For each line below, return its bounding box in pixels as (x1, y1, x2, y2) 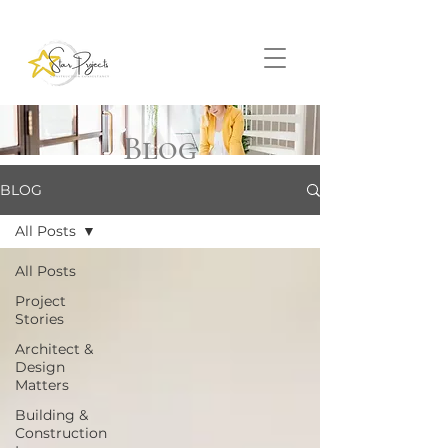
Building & (15, 406, 88, 424)
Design (15, 358, 65, 376)
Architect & (15, 340, 93, 358)
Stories (15, 310, 64, 328)
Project (15, 292, 66, 310)
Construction (15, 424, 107, 442)
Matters (15, 376, 69, 394)
